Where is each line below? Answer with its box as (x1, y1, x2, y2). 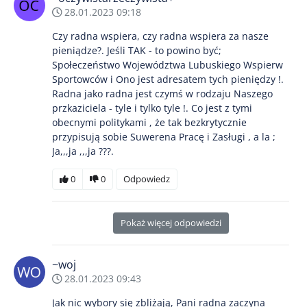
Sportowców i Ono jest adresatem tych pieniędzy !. (52, 72, 284, 86)
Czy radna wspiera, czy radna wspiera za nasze (52, 29, 269, 42)
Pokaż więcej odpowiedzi (120, 216, 221, 229)
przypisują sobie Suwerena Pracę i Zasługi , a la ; (52, 130, 275, 143)
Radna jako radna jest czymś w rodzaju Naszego (52, 86, 273, 100)
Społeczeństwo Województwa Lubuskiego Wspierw (52, 58, 283, 71)
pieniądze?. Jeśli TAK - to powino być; (52, 43, 221, 57)
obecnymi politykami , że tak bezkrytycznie (52, 115, 247, 129)
